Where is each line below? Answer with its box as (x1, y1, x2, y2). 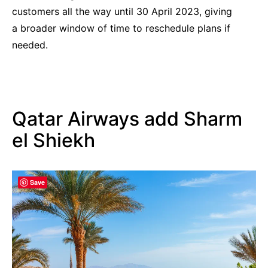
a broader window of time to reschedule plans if (12, 22, 230, 34)
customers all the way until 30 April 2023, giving (12, 5, 232, 17)
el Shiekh (12, 128, 95, 152)
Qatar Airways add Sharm (12, 106, 242, 130)
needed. (12, 38, 54, 51)
